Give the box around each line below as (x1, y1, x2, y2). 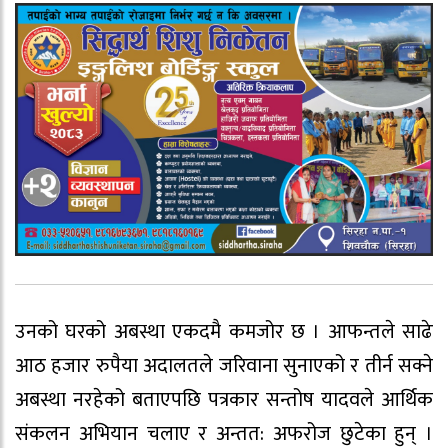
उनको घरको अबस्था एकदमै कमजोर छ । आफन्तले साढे (15, 315, 433, 350)
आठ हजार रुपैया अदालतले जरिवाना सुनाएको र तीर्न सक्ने (15, 349, 433, 384)
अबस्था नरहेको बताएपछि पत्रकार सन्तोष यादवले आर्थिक (15, 383, 433, 418)
